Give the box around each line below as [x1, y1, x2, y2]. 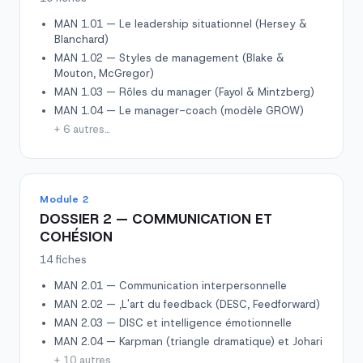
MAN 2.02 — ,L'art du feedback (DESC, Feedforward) [54, 297, 320, 311]
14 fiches [40, 253, 87, 267]
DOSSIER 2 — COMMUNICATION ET [40, 210, 272, 228]
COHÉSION [40, 228, 113, 246]
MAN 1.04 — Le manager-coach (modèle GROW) [54, 104, 304, 117]
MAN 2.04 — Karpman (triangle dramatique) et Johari [54, 335, 322, 348]
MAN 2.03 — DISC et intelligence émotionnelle [54, 316, 292, 330]
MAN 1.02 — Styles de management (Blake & [54, 51, 284, 65]
